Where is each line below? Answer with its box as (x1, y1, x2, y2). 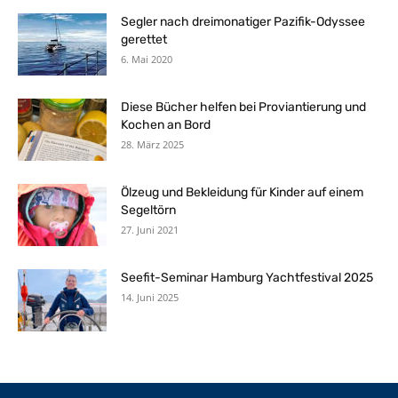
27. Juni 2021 (121, 223, 179, 237)
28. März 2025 (121, 138, 184, 152)
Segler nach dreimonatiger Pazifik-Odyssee (121, 14, 365, 30)
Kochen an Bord (121, 117, 211, 133)
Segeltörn (121, 203, 176, 219)
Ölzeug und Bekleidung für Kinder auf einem (121, 185, 363, 201)
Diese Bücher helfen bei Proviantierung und (121, 99, 366, 115)
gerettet (121, 32, 167, 48)
